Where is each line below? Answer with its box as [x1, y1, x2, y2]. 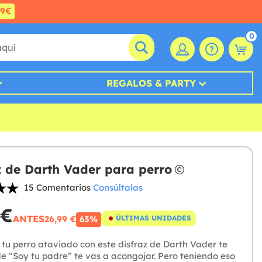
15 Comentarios [23, 182, 91, 194]
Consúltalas [92, 182, 143, 194]
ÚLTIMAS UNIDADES [115, 213, 191, 223]
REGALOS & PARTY [106, 77, 196, 89]
